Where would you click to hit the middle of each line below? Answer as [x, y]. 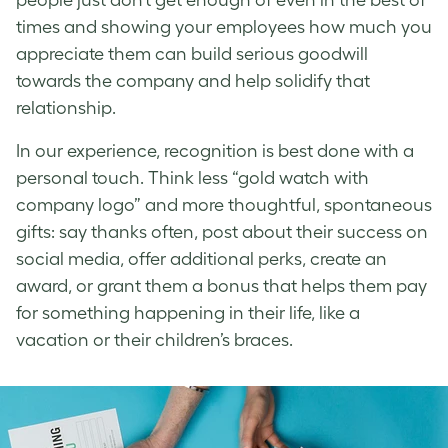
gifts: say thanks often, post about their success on [222, 231]
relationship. [66, 107]
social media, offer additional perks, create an [201, 258]
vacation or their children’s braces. [154, 339]
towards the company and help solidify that [193, 80]
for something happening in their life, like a [188, 312]
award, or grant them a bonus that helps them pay [221, 285]
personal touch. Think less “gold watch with [192, 177]
